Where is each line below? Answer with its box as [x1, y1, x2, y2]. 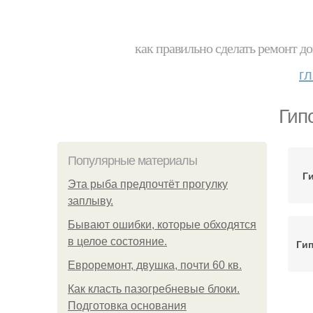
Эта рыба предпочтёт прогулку [68, 178, 228, 190]
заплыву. [68, 195, 113, 207]
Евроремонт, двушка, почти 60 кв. [68, 259, 242, 271]
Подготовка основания [68, 300, 187, 312]
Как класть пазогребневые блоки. [68, 283, 240, 295]
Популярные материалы [68, 154, 197, 168]
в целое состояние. [68, 235, 167, 247]
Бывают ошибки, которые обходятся [68, 219, 256, 231]
